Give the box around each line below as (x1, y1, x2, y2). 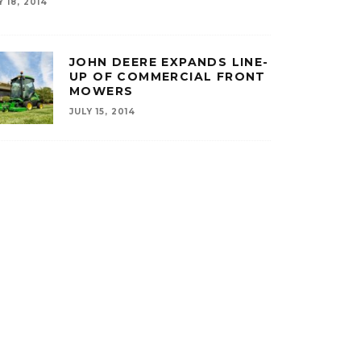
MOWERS (69, 84, 134, 98)
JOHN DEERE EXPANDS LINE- (69, 55, 269, 69)
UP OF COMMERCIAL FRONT (69, 69, 266, 84)
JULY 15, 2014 (69, 106, 135, 117)
